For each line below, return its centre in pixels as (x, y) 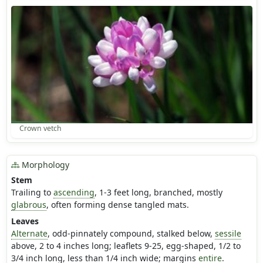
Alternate (29, 234)
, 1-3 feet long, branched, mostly (158, 193)
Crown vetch (40, 129)
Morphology (44, 165)
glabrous (28, 205)
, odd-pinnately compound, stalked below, (131, 234)
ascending (74, 193)
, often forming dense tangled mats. (117, 205)
